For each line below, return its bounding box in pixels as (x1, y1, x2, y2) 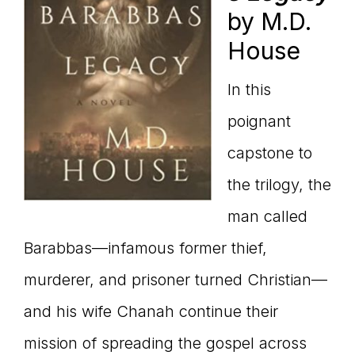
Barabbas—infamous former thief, (24, 239, 267, 258)
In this (227, 80, 271, 100)
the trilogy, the (227, 175, 331, 195)
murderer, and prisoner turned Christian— (24, 270, 327, 290)
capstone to (227, 143, 312, 163)
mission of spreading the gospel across (24, 334, 307, 353)
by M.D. (227, 7, 311, 36)
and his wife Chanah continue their (24, 302, 278, 322)
